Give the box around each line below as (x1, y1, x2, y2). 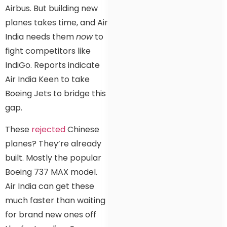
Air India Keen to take (5, 73, 90, 86)
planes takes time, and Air (5, 17, 108, 29)
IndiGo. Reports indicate (5, 59, 100, 71)
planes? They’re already (5, 137, 101, 149)
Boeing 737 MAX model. (5, 166, 97, 178)
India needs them (5, 31, 76, 43)
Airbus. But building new (5, 3, 98, 15)
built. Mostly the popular (5, 152, 101, 164)
